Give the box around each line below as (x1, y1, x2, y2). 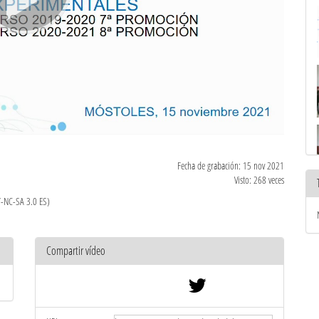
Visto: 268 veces (234, 172, 284, 187)
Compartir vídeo (46, 242, 105, 258)
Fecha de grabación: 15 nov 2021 (177, 158, 284, 172)
